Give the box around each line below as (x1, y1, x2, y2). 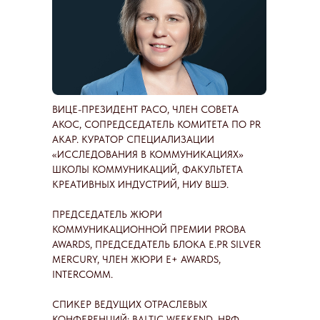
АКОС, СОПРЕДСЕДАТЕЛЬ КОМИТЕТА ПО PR (52, 119, 261, 130)
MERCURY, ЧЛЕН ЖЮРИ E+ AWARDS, (52, 254, 221, 265)
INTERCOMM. (52, 269, 113, 280)
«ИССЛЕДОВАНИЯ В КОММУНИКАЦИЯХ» (52, 149, 244, 160)
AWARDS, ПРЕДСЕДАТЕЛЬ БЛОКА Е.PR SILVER (52, 239, 261, 250)
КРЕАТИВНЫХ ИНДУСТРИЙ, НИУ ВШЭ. (52, 179, 229, 190)
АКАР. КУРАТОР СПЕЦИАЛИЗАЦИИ (52, 134, 214, 145)
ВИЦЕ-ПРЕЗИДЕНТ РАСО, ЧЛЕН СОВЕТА (52, 104, 239, 115)
